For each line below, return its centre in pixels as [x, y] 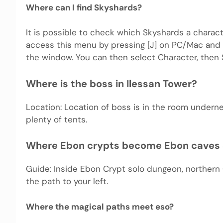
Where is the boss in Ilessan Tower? [111, 83]
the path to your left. [67, 181]
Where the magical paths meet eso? [100, 206]
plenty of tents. [56, 119]
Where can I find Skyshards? [84, 7]
